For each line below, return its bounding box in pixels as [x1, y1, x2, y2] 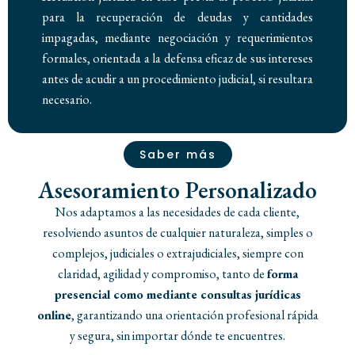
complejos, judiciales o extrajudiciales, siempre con [52, 244, 303, 261]
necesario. [41, 90, 92, 108]
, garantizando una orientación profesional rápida [71, 306, 319, 323]
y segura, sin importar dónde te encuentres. [70, 326, 285, 344]
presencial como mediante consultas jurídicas [54, 285, 301, 303]
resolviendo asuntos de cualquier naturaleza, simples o [42, 223, 313, 241]
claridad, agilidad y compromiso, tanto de [57, 265, 267, 282]
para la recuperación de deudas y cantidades [41, 8, 314, 25]
